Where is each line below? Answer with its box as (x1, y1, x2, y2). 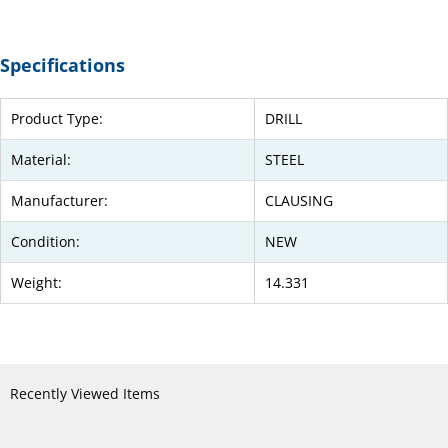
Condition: (11, 232, 80, 252)
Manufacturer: (11, 191, 108, 211)
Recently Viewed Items (10, 384, 160, 404)
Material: (11, 150, 71, 170)
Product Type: (11, 109, 103, 129)
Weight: (11, 273, 62, 293)
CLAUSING (265, 191, 333, 211)
